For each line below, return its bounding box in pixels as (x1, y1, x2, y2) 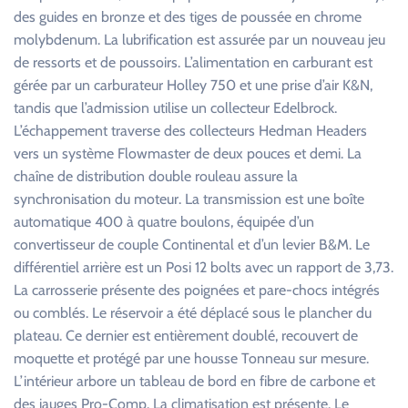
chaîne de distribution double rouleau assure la (14, 168, 298, 185)
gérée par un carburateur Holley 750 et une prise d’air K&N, (14, 76, 372, 94)
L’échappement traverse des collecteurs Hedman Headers (14, 122, 367, 139)
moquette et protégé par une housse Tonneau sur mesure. (14, 350, 369, 367)
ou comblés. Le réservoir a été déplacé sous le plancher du (14, 304, 372, 321)
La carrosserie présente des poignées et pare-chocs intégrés (14, 281, 380, 299)
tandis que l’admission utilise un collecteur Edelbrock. (14, 99, 337, 117)
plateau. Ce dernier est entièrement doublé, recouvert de (14, 327, 358, 344)
